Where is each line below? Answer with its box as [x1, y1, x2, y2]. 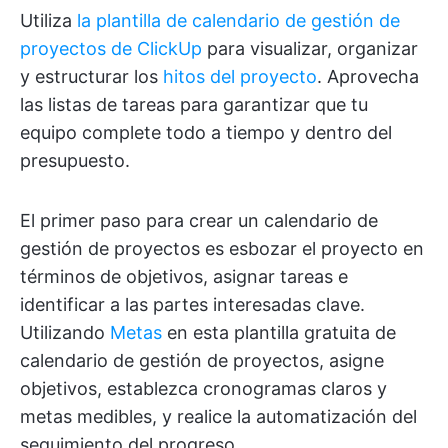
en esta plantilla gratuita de [162, 322, 396, 344]
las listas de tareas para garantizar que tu [20, 94, 368, 116]
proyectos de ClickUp [20, 38, 202, 60]
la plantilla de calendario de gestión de [77, 10, 400, 32]
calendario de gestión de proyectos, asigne [20, 350, 384, 372]
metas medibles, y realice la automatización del [20, 406, 417, 428]
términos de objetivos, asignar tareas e [20, 266, 348, 288]
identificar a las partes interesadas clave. [20, 294, 365, 316]
